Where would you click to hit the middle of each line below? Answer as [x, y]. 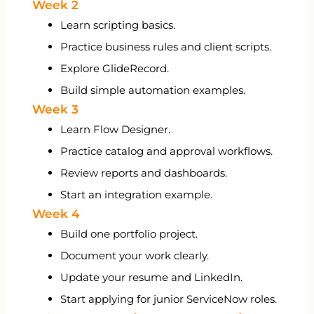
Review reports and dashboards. [144, 173]
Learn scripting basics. [118, 25]
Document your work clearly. [135, 256]
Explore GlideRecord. [115, 69]
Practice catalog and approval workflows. [166, 151]
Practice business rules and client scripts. [166, 47]
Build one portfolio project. [129, 234]
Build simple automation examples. [153, 90]
